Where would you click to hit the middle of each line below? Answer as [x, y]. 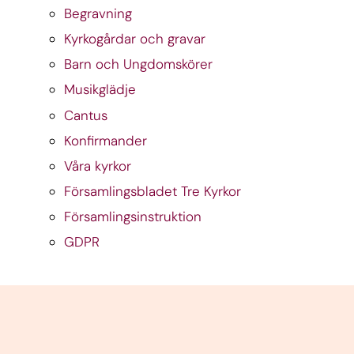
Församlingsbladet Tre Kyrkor [152, 191]
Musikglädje [100, 90]
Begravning [98, 14]
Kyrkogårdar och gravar [134, 39]
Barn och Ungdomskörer [138, 64]
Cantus [85, 115]
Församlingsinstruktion [132, 216]
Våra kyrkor [97, 166]
